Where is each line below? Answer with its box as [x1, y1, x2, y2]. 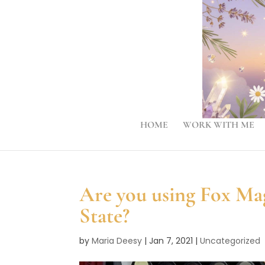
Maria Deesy [92, 235, 143, 247]
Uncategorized [200, 235, 261, 247]
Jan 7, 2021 [149, 235, 193, 247]
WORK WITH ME [183, 119, 254, 131]
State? [79, 203, 130, 228]
